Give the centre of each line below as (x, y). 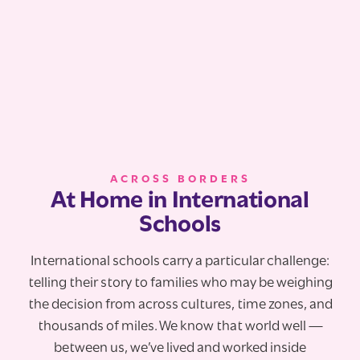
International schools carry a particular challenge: (180, 261)
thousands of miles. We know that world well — (180, 326)
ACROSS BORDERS (180, 179)
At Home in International (180, 201)
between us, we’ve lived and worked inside (180, 348)
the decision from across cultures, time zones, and (180, 305)
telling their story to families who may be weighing (180, 283)
